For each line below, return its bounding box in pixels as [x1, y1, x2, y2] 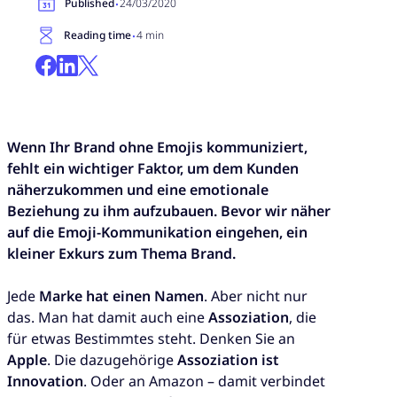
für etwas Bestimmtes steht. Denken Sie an [7, 329, 295, 349]
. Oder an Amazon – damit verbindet [83, 371, 325, 392]
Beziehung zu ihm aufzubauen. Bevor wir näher [7, 200, 331, 221]
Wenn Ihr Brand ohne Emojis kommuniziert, [7, 136, 307, 157]
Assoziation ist [177, 350, 279, 370]
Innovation [7, 371, 83, 392]
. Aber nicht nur [204, 286, 307, 307]
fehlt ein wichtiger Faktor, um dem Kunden [7, 158, 299, 178]
